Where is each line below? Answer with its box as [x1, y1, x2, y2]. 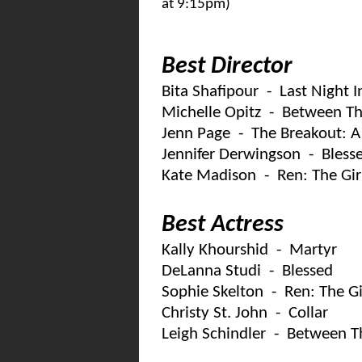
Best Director [162, 54, 293, 79]
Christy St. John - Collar [162, 305, 328, 322]
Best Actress [162, 213, 284, 238]
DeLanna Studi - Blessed [162, 263, 333, 280]
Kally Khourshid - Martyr [162, 242, 337, 259]
